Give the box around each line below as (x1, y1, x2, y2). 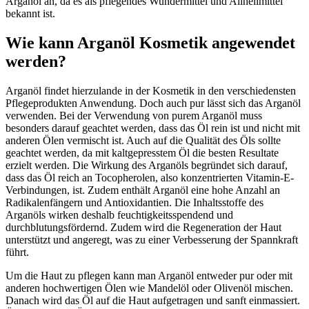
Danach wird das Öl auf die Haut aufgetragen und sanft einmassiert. (6, 294, 300, 306)
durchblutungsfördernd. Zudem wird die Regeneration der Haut (6, 221, 281, 233)
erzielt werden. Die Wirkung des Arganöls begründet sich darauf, (6, 159, 288, 171)
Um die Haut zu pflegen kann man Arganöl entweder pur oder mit (6, 269, 292, 281)
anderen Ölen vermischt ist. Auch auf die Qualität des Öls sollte (6, 134, 281, 146)
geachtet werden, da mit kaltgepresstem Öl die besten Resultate (6, 146, 279, 159)
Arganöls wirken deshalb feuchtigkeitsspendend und (6, 208, 233, 221)
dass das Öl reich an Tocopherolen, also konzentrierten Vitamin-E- (6, 171, 294, 183)
